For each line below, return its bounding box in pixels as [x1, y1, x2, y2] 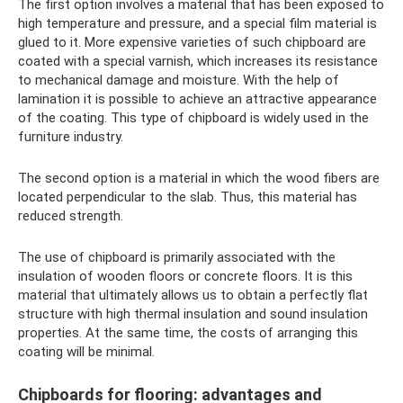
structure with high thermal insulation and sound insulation [18, 305, 368, 322]
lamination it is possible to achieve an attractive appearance [18, 90, 377, 107]
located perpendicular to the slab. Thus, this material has [18, 188, 357, 205]
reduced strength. [18, 207, 123, 224]
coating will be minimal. [18, 343, 155, 360]
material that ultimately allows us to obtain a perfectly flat [18, 286, 368, 303]
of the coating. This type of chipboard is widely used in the [18, 109, 369, 126]
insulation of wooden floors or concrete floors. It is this [18, 267, 353, 284]
